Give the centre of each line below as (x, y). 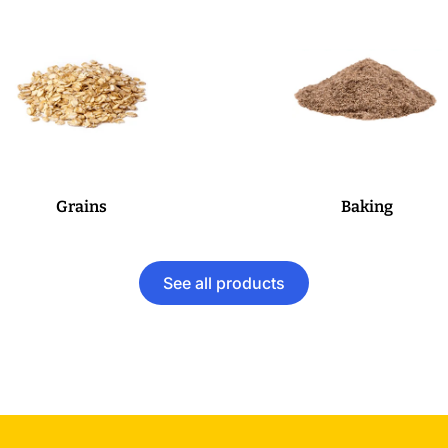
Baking (366, 207)
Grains (81, 207)
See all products (224, 283)
